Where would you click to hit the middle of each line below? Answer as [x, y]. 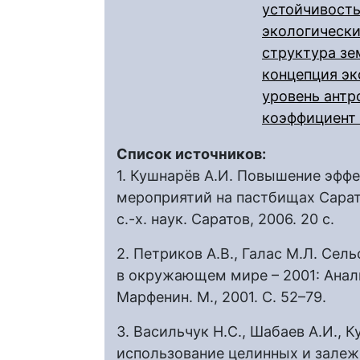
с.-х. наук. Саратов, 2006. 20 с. [227, 219]
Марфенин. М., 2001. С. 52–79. [223, 297]
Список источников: [193, 154]
